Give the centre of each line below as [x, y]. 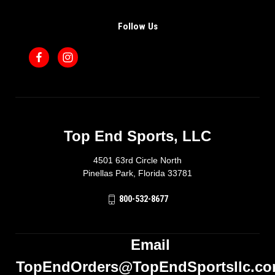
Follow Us [137, 27]
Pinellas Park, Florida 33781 [137, 173]
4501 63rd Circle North [137, 161]
